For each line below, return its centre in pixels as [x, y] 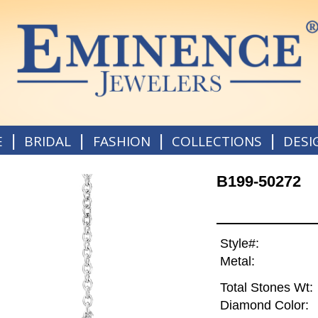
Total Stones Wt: [266, 288]
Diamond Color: [264, 306]
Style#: [239, 244]
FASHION [121, 141]
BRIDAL [48, 141]
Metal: [237, 262]
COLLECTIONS [216, 141]
